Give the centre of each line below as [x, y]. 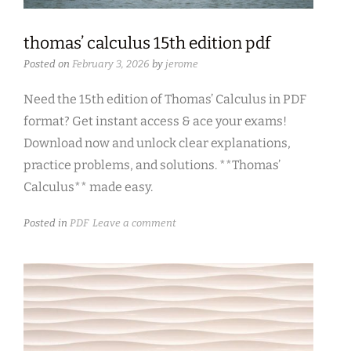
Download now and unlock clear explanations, [157, 143]
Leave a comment [134, 223]
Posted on [48, 64]
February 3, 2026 [111, 64]
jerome [182, 64]
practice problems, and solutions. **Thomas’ [152, 165]
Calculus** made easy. [88, 187]
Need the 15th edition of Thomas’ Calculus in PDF [165, 100]
